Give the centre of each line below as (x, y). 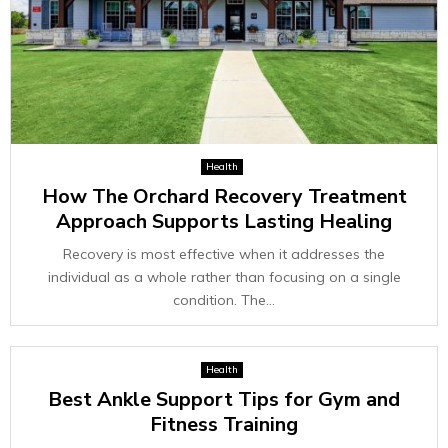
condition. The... (224, 300)
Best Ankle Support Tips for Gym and (224, 399)
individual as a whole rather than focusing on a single (224, 277)
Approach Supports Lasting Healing (224, 221)
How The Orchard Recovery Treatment (224, 196)
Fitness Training (224, 424)
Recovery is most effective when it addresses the (224, 254)
